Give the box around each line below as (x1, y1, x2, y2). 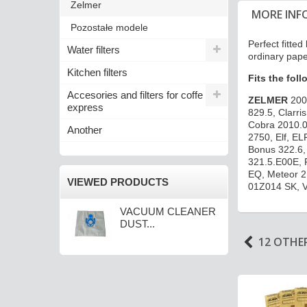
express (67, 101, 103, 113)
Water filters (67, 43, 120, 56)
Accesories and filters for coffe (67, 88, 203, 101)
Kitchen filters (67, 66, 127, 78)
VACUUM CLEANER (120, 205, 217, 217)
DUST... (120, 217, 156, 230)
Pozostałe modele (71, 21, 148, 33)
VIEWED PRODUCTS (67, 175, 169, 188)
